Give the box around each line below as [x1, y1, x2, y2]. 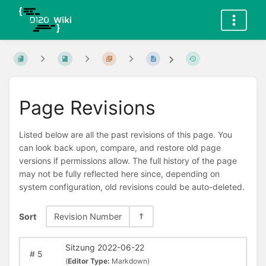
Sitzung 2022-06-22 [65, 242, 144, 253]
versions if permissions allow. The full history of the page [19, 156, 237, 166]
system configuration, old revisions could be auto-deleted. [19, 182, 245, 192]
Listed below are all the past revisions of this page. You [19, 129, 232, 140]
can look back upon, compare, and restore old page [19, 142, 221, 153]
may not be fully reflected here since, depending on [19, 169, 220, 179]
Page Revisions [19, 96, 156, 119]
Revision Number [54, 211, 122, 221]
